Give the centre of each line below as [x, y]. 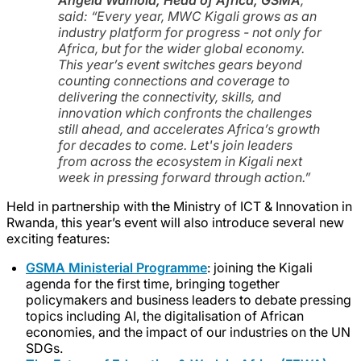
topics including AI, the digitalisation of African [165, 315]
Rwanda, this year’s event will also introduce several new [175, 222]
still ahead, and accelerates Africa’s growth [189, 129]
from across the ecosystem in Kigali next [180, 161]
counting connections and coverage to [174, 80]
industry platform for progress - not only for [190, 32]
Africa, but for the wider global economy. [181, 48]
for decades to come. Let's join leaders [175, 145]
